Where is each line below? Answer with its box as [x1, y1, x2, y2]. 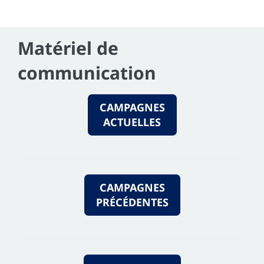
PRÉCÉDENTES [95, 194, 169, 209]
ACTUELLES [103, 114, 161, 129]
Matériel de [18, 35, 118, 60]
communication [18, 60, 156, 85]
